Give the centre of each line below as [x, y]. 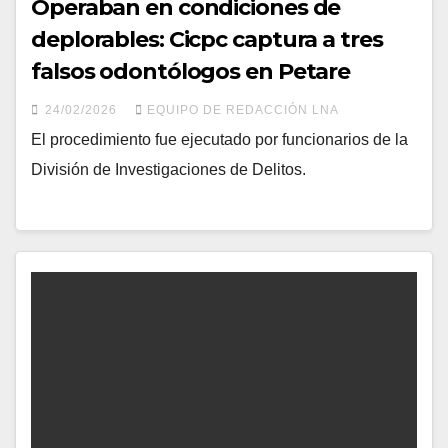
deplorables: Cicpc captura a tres [207, 39]
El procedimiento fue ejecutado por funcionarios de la [219, 139]
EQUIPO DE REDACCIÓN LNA [243, 109]
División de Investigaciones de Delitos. [168, 169]
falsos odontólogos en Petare [191, 71]
